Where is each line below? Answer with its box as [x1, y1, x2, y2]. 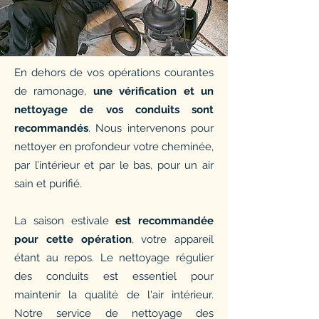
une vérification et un [93, 85, 214, 98]
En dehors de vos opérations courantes [14, 66, 214, 79]
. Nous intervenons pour [88, 122, 214, 135]
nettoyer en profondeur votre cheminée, [14, 140, 214, 153]
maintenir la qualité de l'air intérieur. [14, 288, 214, 301]
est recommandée [115, 214, 214, 227]
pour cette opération [14, 233, 132, 246]
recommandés [14, 122, 88, 135]
